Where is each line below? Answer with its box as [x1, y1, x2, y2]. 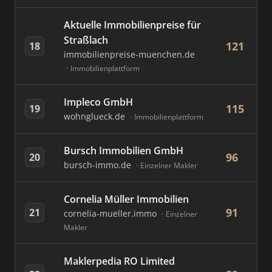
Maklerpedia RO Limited [64, 254, 175, 268]
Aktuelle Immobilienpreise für [64, 18, 201, 32]
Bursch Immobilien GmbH [64, 144, 183, 157]
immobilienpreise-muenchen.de [64, 49, 195, 60]
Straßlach [64, 33, 108, 47]
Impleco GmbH [64, 95, 133, 109]
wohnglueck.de [64, 110, 127, 122]
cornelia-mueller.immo [64, 208, 159, 219]
